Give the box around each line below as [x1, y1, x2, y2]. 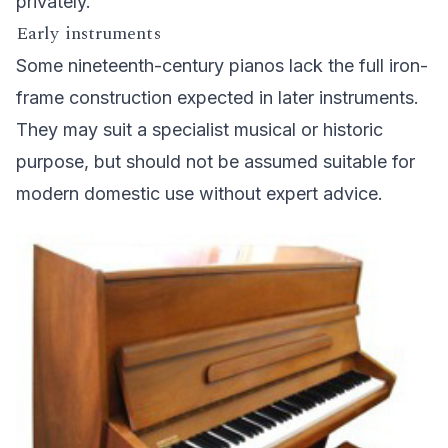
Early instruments [16, 19, 161, 47]
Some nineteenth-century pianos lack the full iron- [16, 54, 428, 76]
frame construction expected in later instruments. [16, 86, 419, 108]
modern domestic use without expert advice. [16, 182, 383, 204]
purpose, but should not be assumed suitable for [16, 150, 415, 172]
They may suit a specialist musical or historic [16, 118, 383, 140]
